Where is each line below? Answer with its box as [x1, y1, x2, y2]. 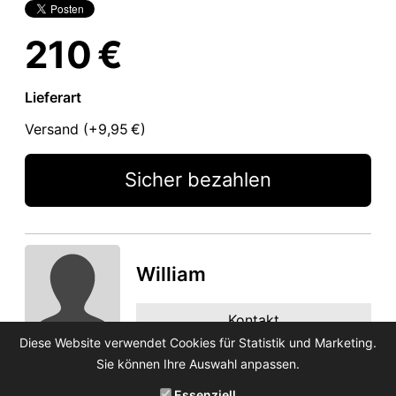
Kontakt [228, 310, 279, 329]
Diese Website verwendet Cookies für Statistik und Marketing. [19, 335, 377, 350]
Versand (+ [25, 119, 98, 138]
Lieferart [25, 88, 81, 106]
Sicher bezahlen [124, 167, 271, 191]
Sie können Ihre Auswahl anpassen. [96, 356, 300, 371]
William [136, 262, 206, 286]
